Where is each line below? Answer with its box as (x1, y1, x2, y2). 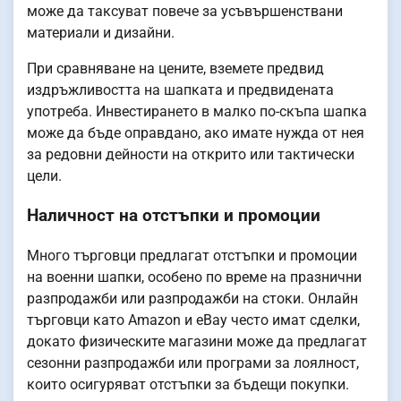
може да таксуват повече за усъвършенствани (27, 2, 343, 20)
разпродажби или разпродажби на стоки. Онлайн (27, 290, 358, 308)
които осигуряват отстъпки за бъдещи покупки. (27, 376, 349, 394)
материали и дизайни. (27, 23, 175, 41)
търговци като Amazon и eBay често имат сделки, (27, 311, 360, 329)
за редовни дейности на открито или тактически (27, 145, 354, 163)
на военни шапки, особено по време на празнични (27, 269, 362, 286)
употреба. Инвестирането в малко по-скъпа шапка (27, 102, 367, 120)
